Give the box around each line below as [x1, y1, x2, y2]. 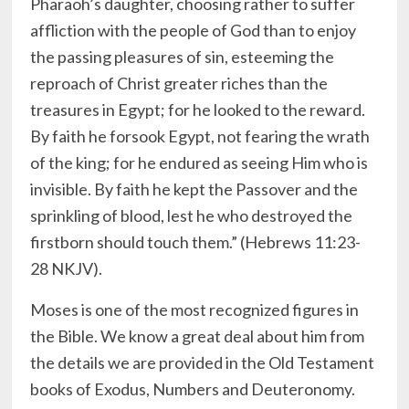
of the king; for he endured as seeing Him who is [30, 152, 369, 173]
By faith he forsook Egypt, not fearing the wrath [30, 126, 371, 147]
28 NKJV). [30, 258, 103, 279]
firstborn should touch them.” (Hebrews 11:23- [30, 232, 362, 253]
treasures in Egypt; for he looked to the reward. [30, 100, 366, 121]
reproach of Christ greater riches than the [30, 73, 329, 94]
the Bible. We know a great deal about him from [30, 326, 365, 347]
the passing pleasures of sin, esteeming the [30, 47, 335, 68]
